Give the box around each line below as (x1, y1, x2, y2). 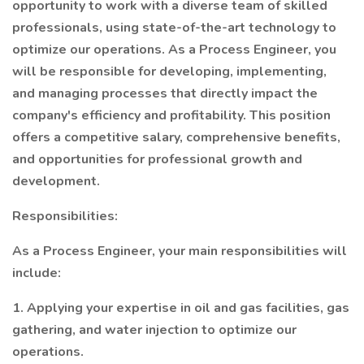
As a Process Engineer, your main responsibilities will (12, 242, 347, 260)
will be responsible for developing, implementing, (12, 63, 327, 80)
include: (12, 264, 61, 282)
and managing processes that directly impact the (12, 84, 318, 102)
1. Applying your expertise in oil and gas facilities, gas (12, 299, 349, 317)
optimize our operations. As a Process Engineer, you (12, 41, 336, 58)
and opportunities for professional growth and (12, 150, 302, 168)
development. (12, 172, 100, 190)
